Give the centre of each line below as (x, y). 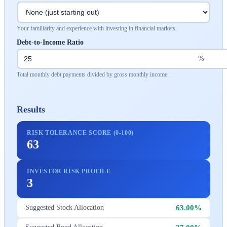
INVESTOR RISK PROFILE (69, 171)
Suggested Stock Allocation (65, 208)
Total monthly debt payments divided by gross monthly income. (93, 74)
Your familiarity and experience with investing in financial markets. (97, 28)
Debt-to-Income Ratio (50, 42)
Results (31, 109)
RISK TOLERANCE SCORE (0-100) (80, 133)
